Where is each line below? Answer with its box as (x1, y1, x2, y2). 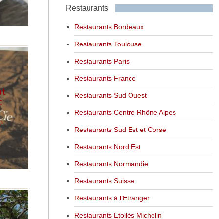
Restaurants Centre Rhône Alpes (74, 108, 176, 116)
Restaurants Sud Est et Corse (74, 125, 166, 133)
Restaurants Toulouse (74, 40, 142, 48)
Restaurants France (74, 74, 136, 82)
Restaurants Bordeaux (74, 22, 144, 31)
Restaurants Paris (74, 57, 130, 65)
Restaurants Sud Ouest (74, 91, 147, 99)
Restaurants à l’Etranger (74, 194, 150, 202)
